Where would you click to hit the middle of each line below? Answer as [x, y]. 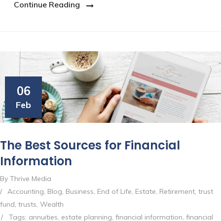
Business [80, 192]
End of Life [114, 192]
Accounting [26, 192]
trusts [27, 204]
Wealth [52, 204]
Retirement [177, 192]
